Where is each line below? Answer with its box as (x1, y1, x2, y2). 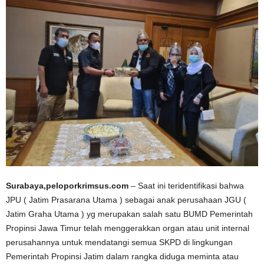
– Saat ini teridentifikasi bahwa (128, 181, 244, 190)
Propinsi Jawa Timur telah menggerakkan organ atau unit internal (6, 223, 249, 233)
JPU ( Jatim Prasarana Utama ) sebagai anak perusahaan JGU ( (6, 195, 246, 204)
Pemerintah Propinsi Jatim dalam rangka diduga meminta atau (6, 252, 239, 261)
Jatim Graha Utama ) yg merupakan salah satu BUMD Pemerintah (6, 209, 253, 219)
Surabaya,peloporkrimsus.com (6, 181, 128, 190)
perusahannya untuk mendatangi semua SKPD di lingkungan (6, 237, 233, 247)
